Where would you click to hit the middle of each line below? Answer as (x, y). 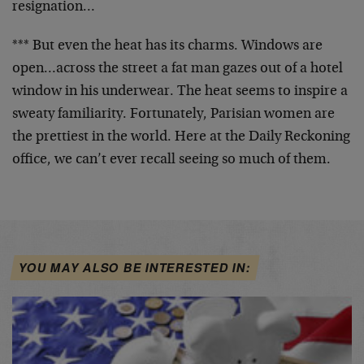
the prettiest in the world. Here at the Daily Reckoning (181, 137)
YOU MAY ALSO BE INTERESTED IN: (135, 268)
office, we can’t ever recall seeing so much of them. (171, 160)
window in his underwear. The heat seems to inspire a (180, 92)
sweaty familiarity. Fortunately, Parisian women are (173, 115)
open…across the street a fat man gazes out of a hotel (178, 69)
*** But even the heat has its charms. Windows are (167, 46)
